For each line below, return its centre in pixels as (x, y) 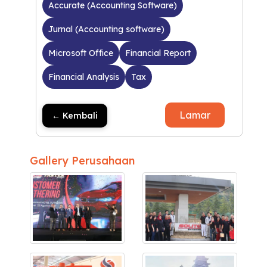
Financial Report (158, 53)
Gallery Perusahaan (82, 160)
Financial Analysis (84, 77)
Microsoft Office (81, 53)
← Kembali (75, 115)
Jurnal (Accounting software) (106, 29)
